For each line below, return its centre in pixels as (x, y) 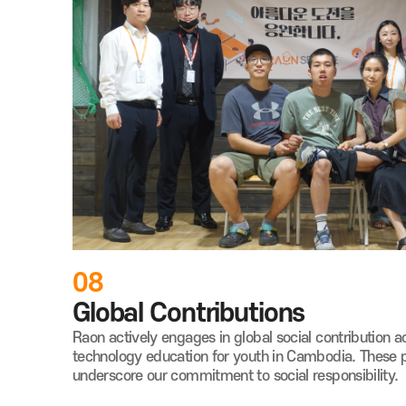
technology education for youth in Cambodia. (216, 357)
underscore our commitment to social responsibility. (236, 376)
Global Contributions (189, 313)
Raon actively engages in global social (194, 338)
